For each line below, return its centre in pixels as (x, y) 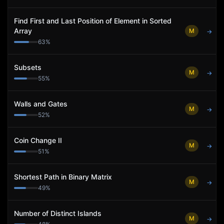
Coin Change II (38, 140)
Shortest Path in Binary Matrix (63, 177)
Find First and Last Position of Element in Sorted (93, 21)
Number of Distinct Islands (58, 213)
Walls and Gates (41, 104)
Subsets (28, 67)
